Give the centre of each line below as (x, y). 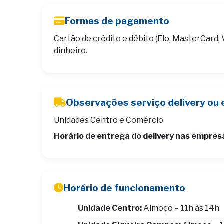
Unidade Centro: (110, 208)
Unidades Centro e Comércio (109, 120)
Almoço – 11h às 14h (181, 208)
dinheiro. (71, 51)
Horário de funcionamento (124, 188)
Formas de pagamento (117, 21)
